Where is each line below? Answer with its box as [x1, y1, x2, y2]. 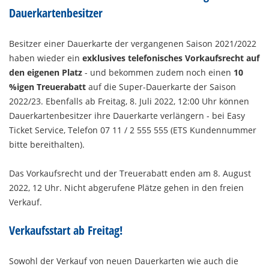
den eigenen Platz [9, 67, 82, 79]
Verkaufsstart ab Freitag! [9, 222, 125, 239]
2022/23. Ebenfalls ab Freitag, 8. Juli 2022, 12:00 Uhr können [9, 95, 249, 107]
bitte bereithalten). [9, 139, 85, 151]
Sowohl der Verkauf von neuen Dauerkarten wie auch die [9, 255, 238, 267]
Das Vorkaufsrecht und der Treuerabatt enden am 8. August [9, 168, 251, 180]
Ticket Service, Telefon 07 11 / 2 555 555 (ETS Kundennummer [9, 124, 256, 136]
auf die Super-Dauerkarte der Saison [86, 81, 236, 93]
